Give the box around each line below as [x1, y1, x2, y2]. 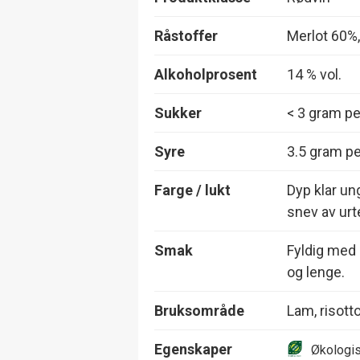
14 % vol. [287, 65, 342, 83]
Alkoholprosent [154, 65, 257, 83]
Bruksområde [154, 301, 244, 319]
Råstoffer [154, 27, 218, 44]
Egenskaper [154, 340, 232, 358]
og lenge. [287, 263, 345, 280]
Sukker [154, 104, 202, 121]
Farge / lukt [154, 181, 231, 198]
